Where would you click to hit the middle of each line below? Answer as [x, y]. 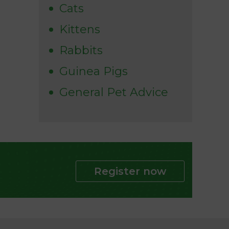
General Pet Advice [114, 93]
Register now [130, 171]
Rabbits [81, 51]
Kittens [80, 30]
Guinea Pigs [94, 72]
